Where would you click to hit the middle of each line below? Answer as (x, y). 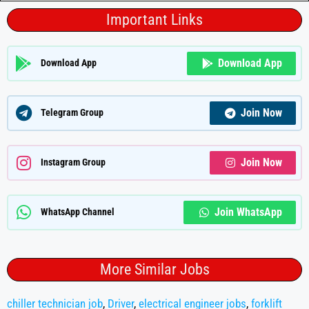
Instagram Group (73, 163)
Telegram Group (72, 113)
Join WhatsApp (248, 212)
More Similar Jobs (154, 269)
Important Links (154, 19)
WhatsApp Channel (78, 212)
